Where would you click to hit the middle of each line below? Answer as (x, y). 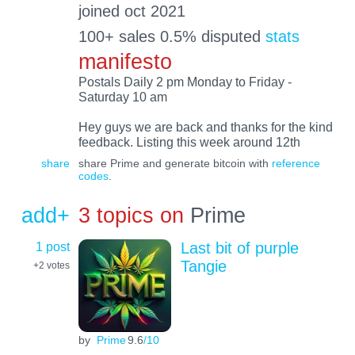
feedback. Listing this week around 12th (189, 142)
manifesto (125, 62)
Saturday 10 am (122, 97)
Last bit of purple (239, 248)
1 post (53, 246)
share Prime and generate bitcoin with (175, 163)
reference (296, 163)
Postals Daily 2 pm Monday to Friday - (185, 82)
